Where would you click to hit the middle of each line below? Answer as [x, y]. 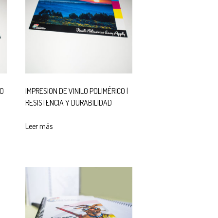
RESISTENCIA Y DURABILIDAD [68, 102]
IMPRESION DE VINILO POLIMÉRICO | [76, 91]
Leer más [39, 126]
